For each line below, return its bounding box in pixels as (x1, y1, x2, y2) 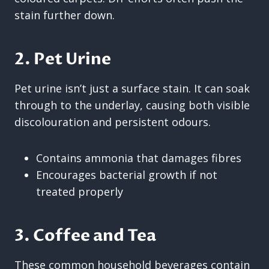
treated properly (36, 184, 123, 199)
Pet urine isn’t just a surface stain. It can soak (14, 80, 250, 95)
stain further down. (14, 7, 115, 22)
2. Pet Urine (14, 48, 111, 70)
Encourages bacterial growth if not (36, 167, 217, 182)
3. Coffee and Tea (14, 225, 156, 247)
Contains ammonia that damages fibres (36, 150, 241, 165)
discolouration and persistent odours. (14, 114, 211, 129)
